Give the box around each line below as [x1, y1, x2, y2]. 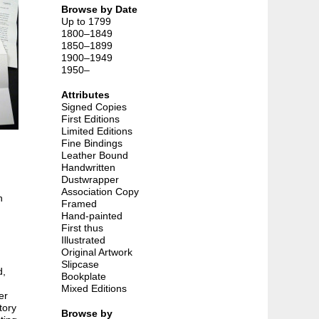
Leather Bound [61, 149, 128, 161]
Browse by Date [61, 3, 137, 15]
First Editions [61, 113, 120, 125]
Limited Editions [61, 125, 132, 137]
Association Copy [61, 185, 139, 197]
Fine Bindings [61, 137, 122, 149]
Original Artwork [61, 246, 132, 258]
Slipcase [61, 258, 99, 270]
